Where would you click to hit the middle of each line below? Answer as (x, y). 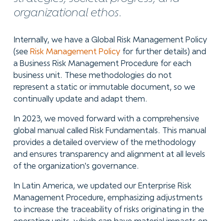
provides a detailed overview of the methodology (104, 143)
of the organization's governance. (77, 167)
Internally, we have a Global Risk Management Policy (110, 40)
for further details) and (163, 52)
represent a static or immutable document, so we (104, 88)
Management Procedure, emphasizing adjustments (108, 198)
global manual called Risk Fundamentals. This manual (110, 131)
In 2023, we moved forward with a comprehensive (106, 119)
